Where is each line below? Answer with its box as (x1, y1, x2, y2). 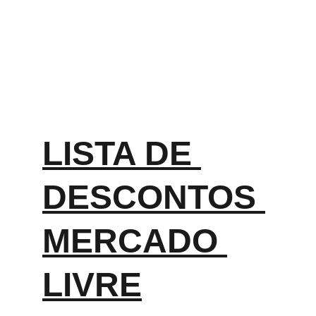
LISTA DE (42, 135, 201, 172)
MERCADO (42, 222, 227, 260)
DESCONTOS (42, 178, 265, 216)
